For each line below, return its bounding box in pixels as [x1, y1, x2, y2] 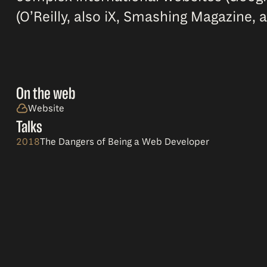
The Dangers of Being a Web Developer [39, 136, 209, 148]
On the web [15, 84, 76, 103]
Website [27, 103, 64, 115]
